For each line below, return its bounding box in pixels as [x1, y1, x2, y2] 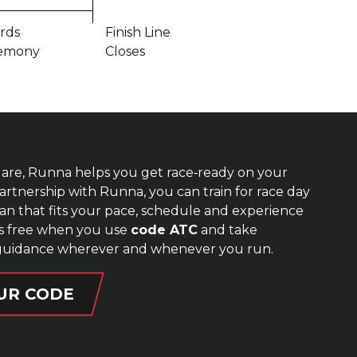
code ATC [131, 222, 198, 237]
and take [198, 222, 257, 237]
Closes [105, 43, 145, 59]
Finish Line [105, 24, 171, 40]
